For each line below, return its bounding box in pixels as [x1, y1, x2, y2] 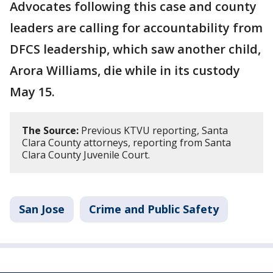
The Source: [22, 124, 79, 137]
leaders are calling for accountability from [10, 19, 263, 36]
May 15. [10, 83, 55, 100]
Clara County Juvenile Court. [22, 148, 150, 161]
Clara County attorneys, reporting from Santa [22, 136, 231, 149]
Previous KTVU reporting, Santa [79, 124, 228, 137]
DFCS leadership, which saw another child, [10, 41, 261, 57]
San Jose [19, 202, 65, 216]
